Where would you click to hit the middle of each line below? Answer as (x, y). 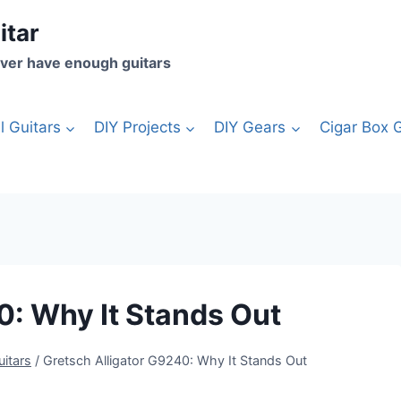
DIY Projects (137, 127)
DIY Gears (250, 127)
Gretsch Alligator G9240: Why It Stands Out (175, 360)
